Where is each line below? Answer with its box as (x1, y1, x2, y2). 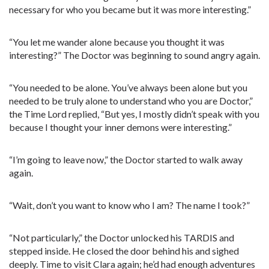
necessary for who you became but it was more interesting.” (9, 4, 251, 15)
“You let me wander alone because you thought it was (9, 36, 225, 47)
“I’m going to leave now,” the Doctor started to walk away (9, 154, 243, 165)
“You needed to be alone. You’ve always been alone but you (9, 82, 247, 93)
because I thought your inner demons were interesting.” (9, 121, 232, 133)
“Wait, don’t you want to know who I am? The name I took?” (9, 199, 250, 211)
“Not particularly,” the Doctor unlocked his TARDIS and (9, 232, 234, 243)
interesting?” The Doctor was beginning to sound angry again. (9, 49, 260, 61)
